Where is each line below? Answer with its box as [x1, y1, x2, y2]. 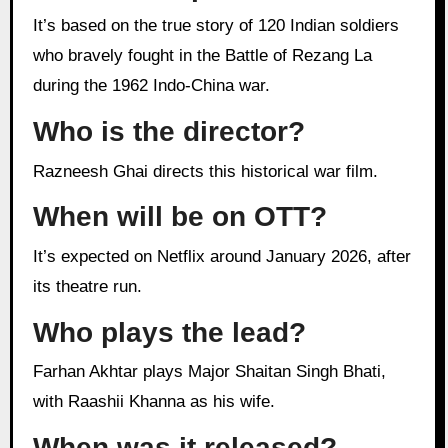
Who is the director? [32, 116, 305, 148]
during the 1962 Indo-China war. [32, 76, 270, 96]
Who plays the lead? [32, 316, 306, 348]
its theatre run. [32, 276, 142, 296]
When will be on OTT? [32, 201, 327, 233]
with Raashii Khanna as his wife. [32, 391, 275, 411]
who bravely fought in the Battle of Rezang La [32, 46, 372, 66]
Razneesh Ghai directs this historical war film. [44, 161, 378, 181]
